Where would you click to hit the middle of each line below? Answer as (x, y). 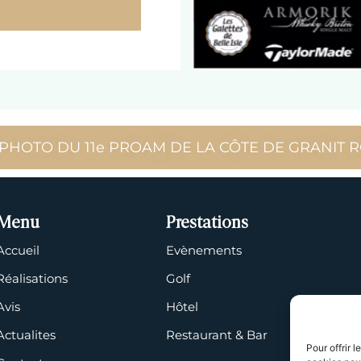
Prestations (207, 224)
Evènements (203, 250)
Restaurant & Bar (216, 334)
